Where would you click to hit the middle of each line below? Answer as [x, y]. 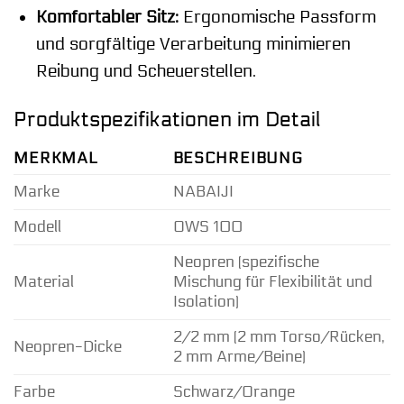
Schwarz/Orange [234, 392]
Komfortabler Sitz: [107, 17]
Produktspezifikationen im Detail [167, 120]
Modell [37, 227]
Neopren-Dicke [68, 347]
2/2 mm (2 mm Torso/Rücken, [279, 337]
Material [44, 282]
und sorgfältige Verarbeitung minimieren [193, 44]
